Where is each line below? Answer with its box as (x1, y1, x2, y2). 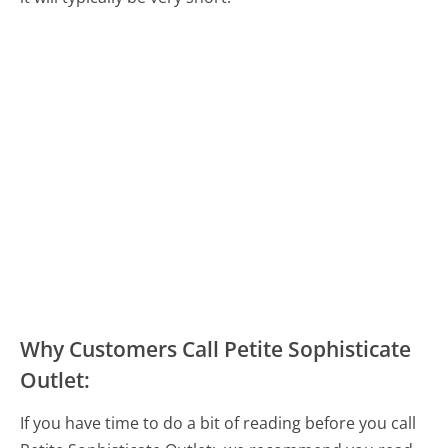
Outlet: (20, 366, 91, 395)
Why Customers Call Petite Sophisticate (20, 335, 412, 364)
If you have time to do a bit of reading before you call (20, 412, 417, 435)
